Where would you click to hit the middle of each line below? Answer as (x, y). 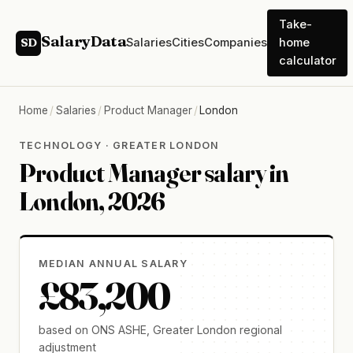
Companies (236, 42)
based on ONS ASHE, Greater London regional (160, 329)
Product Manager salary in (154, 173)
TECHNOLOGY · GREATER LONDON (119, 145)
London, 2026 (92, 201)
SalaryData (84, 42)
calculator (307, 61)
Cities (188, 42)
